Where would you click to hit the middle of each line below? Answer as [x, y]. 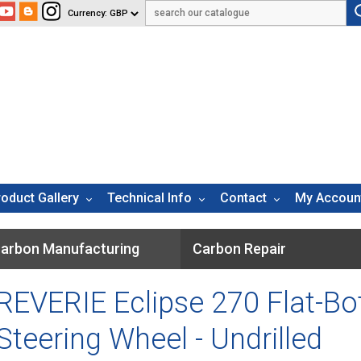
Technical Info [149, 197]
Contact [243, 197]
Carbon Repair [239, 248]
